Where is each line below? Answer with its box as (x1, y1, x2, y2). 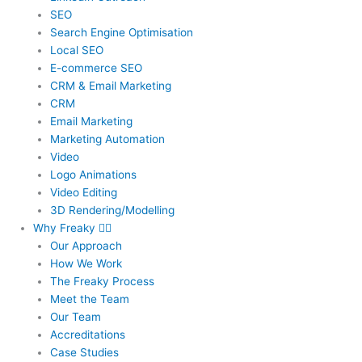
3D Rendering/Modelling (49, 203, 175, 217)
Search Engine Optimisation (49, 25, 193, 39)
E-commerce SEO (49, 61, 142, 74)
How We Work (49, 256, 122, 270)
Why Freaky (33, 221, 99, 234)
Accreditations (49, 327, 125, 341)
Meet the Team (49, 292, 129, 305)
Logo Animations (49, 167, 137, 181)
